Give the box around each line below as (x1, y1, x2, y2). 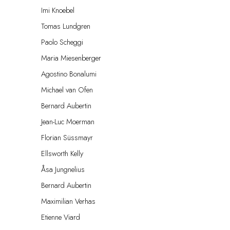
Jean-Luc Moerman (41, 116, 94, 127)
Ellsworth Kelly (41, 148, 83, 159)
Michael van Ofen (41, 84, 93, 95)
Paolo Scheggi (41, 36, 83, 47)
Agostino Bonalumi (41, 68, 97, 79)
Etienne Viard (41, 212, 80, 222)
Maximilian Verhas (41, 196, 95, 206)
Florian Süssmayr (41, 132, 93, 143)
